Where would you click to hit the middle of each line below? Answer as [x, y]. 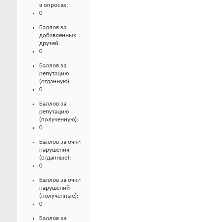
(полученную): [59, 120]
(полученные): [59, 196]
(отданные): [55, 158]
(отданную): [55, 82]
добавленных [58, 36]
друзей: [50, 44]
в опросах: [54, 5]
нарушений [55, 188]
